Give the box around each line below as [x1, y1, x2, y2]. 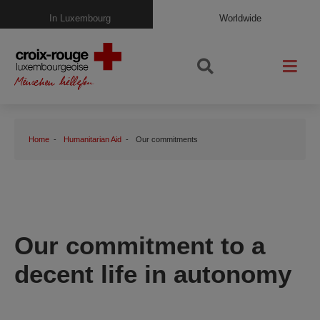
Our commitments [136, 134, 198, 144]
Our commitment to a [14, 231, 265, 259]
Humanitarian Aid [64, 134, 121, 144]
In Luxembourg [49, 12, 111, 24]
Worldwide [219, 12, 261, 24]
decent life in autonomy [14, 259, 291, 288]
